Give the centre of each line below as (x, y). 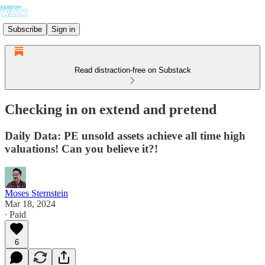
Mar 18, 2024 (30, 203)
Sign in (63, 29)
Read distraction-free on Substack (132, 70)
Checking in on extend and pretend (111, 109)
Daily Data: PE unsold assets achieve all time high (125, 135)
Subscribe (25, 29)
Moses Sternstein (36, 193)
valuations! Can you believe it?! (81, 148)
